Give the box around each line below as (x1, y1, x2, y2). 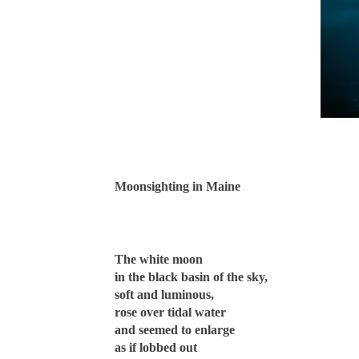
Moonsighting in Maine (115, 179, 240, 193)
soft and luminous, (115, 288, 214, 301)
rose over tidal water (115, 305, 226, 319)
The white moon (115, 252, 203, 266)
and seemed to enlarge (115, 323, 235, 337)
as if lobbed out (115, 341, 197, 354)
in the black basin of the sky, (115, 270, 268, 284)
